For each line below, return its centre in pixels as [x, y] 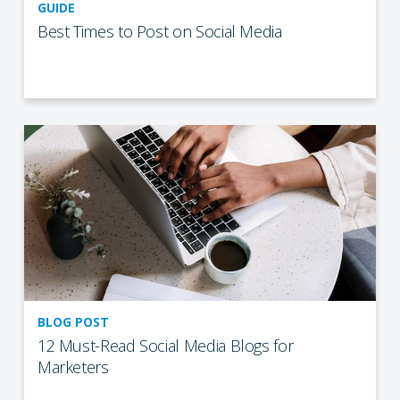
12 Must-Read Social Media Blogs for [165, 346]
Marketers [73, 367]
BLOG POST [73, 322]
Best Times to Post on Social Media [159, 31]
